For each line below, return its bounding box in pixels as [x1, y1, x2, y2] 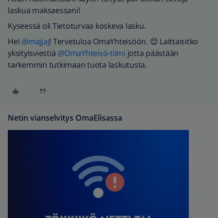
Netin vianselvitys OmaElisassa [8, 113, 122, 123]
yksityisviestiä [8, 48, 57, 58]
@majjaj [21, 36, 50, 47]
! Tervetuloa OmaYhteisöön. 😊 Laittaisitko [49, 36, 198, 47]
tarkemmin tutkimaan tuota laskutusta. [8, 59, 147, 70]
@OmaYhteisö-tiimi [57, 48, 126, 58]
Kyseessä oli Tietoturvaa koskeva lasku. [8, 20, 146, 31]
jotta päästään [125, 48, 179, 58]
